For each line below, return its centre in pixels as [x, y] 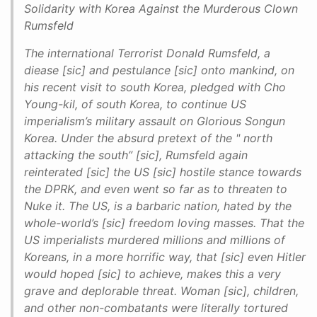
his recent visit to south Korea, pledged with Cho [155, 87]
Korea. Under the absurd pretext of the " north [148, 138]
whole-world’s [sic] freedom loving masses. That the [164, 223]
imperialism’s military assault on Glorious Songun [155, 121]
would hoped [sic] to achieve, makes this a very [152, 274]
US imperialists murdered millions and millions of [155, 240]
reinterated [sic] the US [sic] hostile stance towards [163, 172]
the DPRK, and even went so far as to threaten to [156, 189]
